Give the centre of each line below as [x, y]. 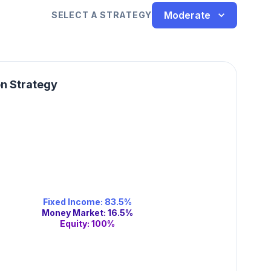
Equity [74, 223]
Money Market [73, 212]
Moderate [187, 15]
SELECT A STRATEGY [102, 15]
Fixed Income [72, 201]
